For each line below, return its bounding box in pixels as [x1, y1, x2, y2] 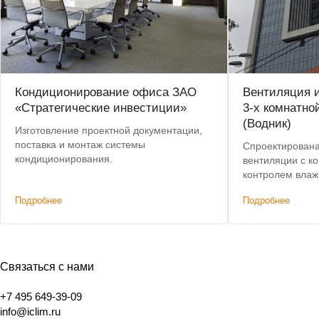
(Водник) [243, 117, 291, 130]
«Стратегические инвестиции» [15, 101, 187, 115]
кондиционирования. [15, 153, 113, 164]
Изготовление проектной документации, [15, 125, 202, 136]
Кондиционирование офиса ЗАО [15, 85, 197, 99]
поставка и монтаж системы [15, 139, 145, 150]
